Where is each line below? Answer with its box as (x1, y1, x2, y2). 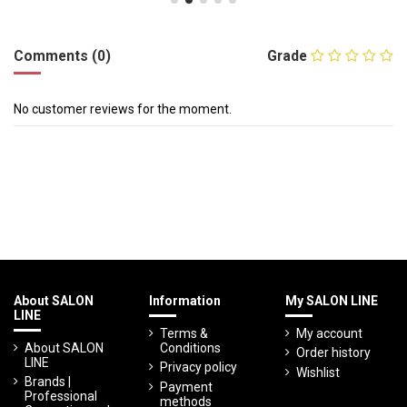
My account (295, 325, 362, 341)
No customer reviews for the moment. (14, 101, 232, 116)
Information (149, 293, 222, 309)
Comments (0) (14, 47, 111, 65)
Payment (160, 379, 213, 394)
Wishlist (295, 364, 340, 380)
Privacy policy (160, 360, 238, 375)
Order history (295, 345, 371, 361)
